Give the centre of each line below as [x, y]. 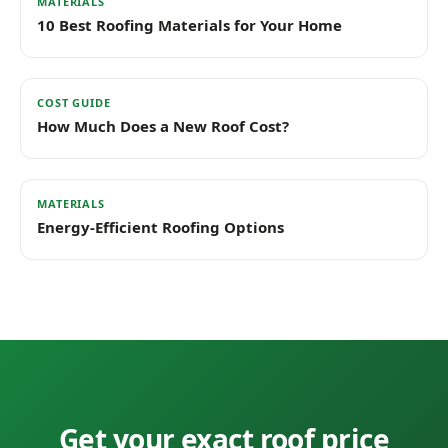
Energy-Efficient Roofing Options [160, 227]
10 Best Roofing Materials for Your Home [189, 25]
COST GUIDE [74, 102]
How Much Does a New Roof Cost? [163, 126]
